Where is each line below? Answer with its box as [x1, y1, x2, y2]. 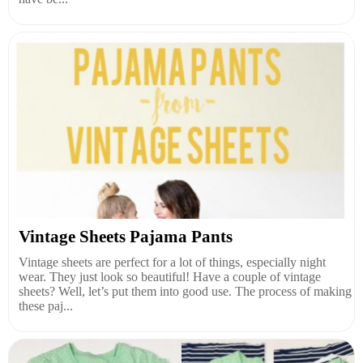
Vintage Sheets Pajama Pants [19, 227, 233, 247]
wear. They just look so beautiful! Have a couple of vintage [19, 270, 321, 284]
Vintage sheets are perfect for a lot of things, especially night [19, 255, 326, 270]
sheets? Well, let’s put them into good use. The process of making [19, 284, 352, 299]
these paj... [19, 299, 73, 314]
